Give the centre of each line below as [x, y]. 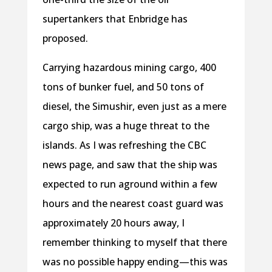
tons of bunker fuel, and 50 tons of [123, 87]
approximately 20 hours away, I [113, 223]
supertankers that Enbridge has [115, 19]
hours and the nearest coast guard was [133, 204]
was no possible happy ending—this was [135, 262]
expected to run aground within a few [130, 184]
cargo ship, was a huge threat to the [126, 126]
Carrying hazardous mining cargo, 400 [129, 68]
